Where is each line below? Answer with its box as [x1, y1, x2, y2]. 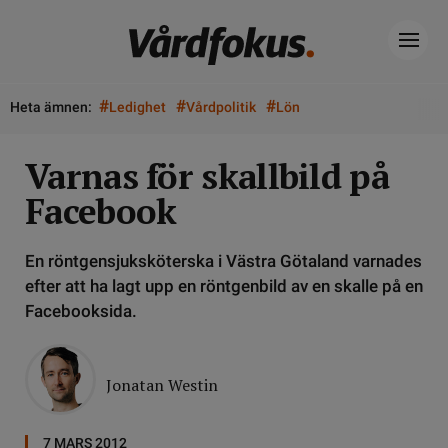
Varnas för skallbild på [25, 153, 389, 199]
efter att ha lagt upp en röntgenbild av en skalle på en [25, 276, 423, 296]
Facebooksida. [25, 301, 137, 321]
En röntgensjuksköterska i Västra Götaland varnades [25, 251, 422, 271]
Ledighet [109, 99, 166, 115]
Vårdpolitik [186, 99, 256, 115]
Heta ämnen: [10, 99, 92, 115]
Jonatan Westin [106, 374, 218, 396]
